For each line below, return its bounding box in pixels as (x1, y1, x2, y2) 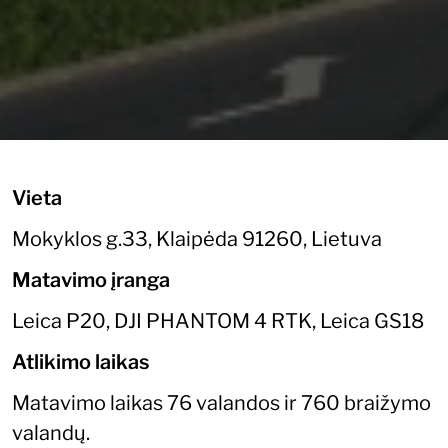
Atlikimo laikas (12, 349, 149, 374)
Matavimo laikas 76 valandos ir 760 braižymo (12, 390, 431, 415)
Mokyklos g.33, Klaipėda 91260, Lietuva (12, 226, 382, 251)
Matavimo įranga (12, 267, 170, 292)
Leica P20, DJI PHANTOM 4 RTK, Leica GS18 (12, 308, 424, 333)
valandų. (12, 420, 90, 445)
